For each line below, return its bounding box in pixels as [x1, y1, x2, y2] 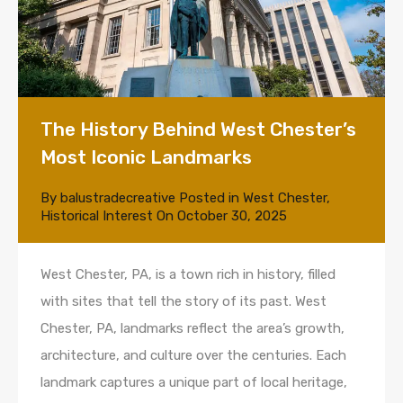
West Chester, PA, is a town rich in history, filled [40, 265, 336, 282]
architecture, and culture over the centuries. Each [40, 346, 346, 363]
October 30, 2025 [177, 207, 287, 224]
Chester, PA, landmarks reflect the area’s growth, [40, 319, 345, 336]
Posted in [175, 189, 243, 206]
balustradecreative [60, 189, 175, 206]
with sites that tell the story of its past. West [40, 292, 327, 309]
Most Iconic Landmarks [40, 145, 252, 168]
